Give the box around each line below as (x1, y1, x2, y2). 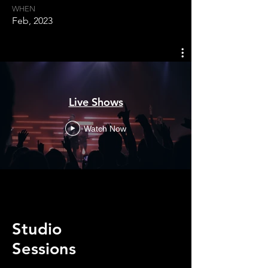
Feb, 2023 (12, 15, 53, 26)
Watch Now (84, 123, 126, 133)
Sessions (12, 239, 76, 258)
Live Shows (68, 95, 123, 109)
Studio (12, 219, 62, 239)
